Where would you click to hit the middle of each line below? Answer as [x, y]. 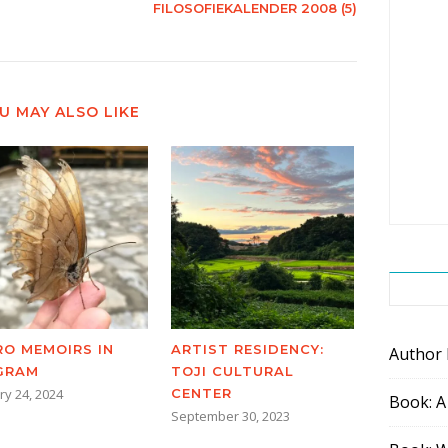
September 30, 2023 [230, 416]
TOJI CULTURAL [232, 371]
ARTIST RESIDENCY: [247, 349]
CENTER [201, 393]
